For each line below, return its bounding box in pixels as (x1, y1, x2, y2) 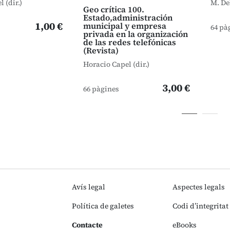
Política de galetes (72, 201, 134, 211)
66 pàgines (83, 84, 119, 94)
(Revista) (83, 45, 119, 56)
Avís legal (72, 182, 105, 192)
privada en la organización (83, 28, 188, 40)
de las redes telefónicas (83, 36, 176, 48)
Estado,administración (83, 12, 172, 23)
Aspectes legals (172, 182, 225, 192)
